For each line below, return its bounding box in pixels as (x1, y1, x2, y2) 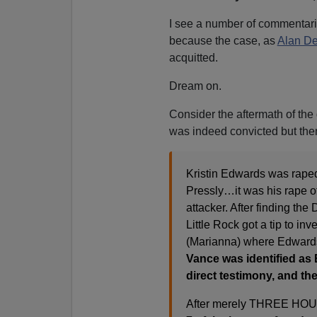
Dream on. (168, 79, 221, 92)
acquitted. (168, 51, 218, 64)
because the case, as (168, 34, 277, 47)
